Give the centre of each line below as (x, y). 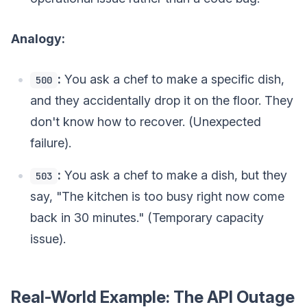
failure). (51, 143)
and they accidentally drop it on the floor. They (162, 100)
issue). (48, 238)
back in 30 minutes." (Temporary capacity (147, 217)
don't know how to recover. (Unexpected (146, 121)
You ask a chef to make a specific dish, (173, 79)
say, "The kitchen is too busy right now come (157, 196)
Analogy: (38, 38)
